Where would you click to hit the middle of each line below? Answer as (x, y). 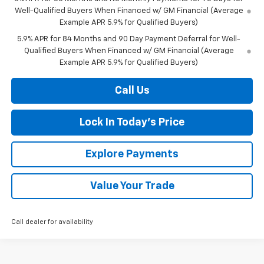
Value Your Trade (132, 187)
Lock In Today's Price (132, 123)
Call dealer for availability (52, 222)
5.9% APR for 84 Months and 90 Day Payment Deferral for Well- (129, 39)
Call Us (132, 91)
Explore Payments (132, 155)
